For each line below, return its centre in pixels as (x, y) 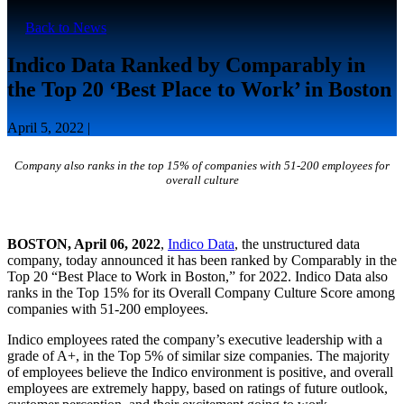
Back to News (66, 27)
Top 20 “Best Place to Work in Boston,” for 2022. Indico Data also (197, 277)
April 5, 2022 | (49, 128)
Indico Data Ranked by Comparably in (186, 65)
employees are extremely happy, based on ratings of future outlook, (197, 389)
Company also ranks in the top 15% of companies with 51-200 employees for (202, 166)
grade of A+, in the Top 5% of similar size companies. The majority (198, 356)
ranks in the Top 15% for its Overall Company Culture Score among (201, 293)
